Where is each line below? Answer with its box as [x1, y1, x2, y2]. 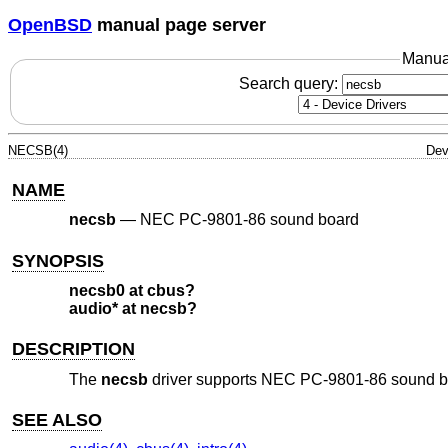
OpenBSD [8, 14, 92, 35]
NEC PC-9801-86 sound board [139, 211, 359, 229]
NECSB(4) [8, 142, 68, 158]
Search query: [238, 74, 342, 92]
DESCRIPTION [12, 339, 136, 360]
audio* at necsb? [68, 300, 197, 318]
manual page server [92, 14, 266, 35]
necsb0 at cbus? [68, 282, 195, 300]
